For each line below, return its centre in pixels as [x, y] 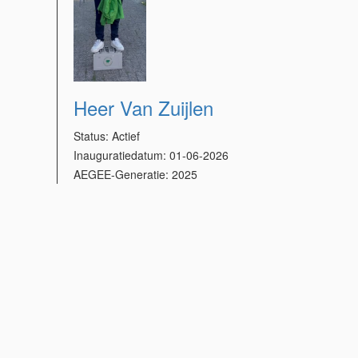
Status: [93, 136]
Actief [126, 136]
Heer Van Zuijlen [144, 107]
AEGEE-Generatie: [123, 174]
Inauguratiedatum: [122, 155]
